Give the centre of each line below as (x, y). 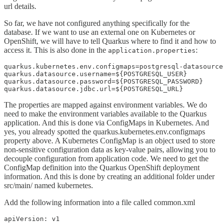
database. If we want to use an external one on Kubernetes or (100, 32)
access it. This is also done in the (56, 50)
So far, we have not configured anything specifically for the (97, 23)
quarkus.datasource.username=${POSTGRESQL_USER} (96, 74)
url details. (20, 6)
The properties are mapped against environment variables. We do (106, 105)
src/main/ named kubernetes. (49, 185)
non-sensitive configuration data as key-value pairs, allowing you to (110, 149)
